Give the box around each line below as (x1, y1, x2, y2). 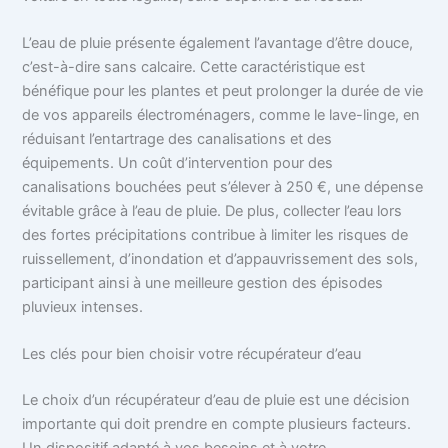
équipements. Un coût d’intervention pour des (22, 154, 334, 173)
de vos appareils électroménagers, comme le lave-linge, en (22, 106, 421, 125)
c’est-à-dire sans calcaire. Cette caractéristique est (22, 58, 366, 77)
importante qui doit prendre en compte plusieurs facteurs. (22, 415, 412, 434)
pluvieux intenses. (22, 298, 144, 317)
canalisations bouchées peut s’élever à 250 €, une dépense (22, 178, 424, 197)
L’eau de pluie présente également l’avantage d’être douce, (22, 34, 414, 53)
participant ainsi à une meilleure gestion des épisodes (22, 274, 384, 293)
